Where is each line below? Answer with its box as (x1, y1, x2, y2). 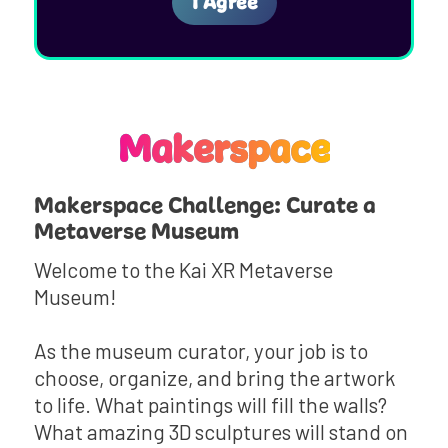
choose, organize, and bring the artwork (33, 364, 395, 390)
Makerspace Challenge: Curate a (33, 194, 376, 219)
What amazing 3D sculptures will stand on (33, 418, 408, 444)
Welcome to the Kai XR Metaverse (33, 256, 333, 282)
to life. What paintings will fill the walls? (33, 391, 387, 417)
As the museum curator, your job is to (33, 337, 368, 363)
